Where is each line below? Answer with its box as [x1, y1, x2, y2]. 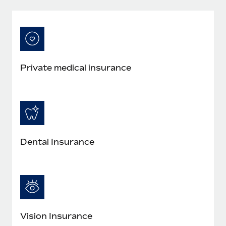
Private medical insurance [20, 62, 131, 73]
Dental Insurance [20, 136, 94, 147]
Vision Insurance [20, 210, 92, 221]
